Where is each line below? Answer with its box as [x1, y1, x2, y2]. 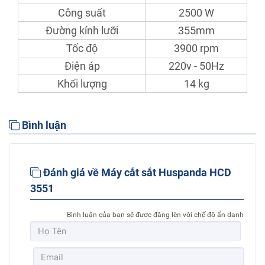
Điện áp [64, 60, 100, 73]
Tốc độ [66, 42, 98, 55]
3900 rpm [174, 42, 219, 55]
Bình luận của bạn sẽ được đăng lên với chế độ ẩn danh [67, 211, 244, 219]
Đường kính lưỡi [46, 24, 118, 37]
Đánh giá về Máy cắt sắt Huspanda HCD [41, 166, 231, 179]
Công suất [58, 7, 106, 20]
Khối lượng [57, 77, 107, 91]
